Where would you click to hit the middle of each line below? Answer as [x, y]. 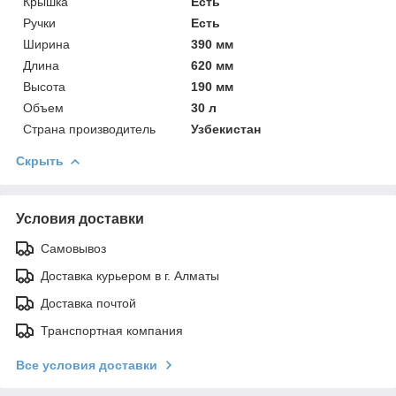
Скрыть [40, 160]
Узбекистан [226, 129]
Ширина [46, 44]
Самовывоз [73, 248]
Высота [44, 86]
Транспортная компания [112, 330]
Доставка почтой [88, 303]
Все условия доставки [87, 365]
